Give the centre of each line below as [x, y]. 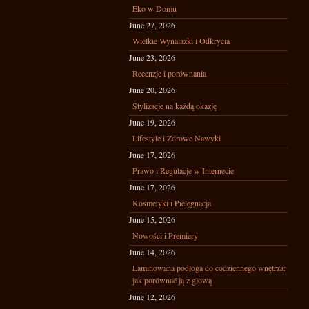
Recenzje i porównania [169, 73]
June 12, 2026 [152, 297]
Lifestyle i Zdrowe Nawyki [177, 138]
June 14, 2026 [152, 252]
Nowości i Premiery [165, 235]
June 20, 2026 [152, 90]
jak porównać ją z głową [172, 280]
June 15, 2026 [152, 219]
